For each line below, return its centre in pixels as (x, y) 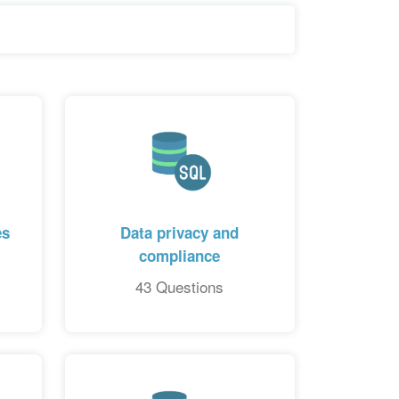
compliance (180, 256)
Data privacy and (180, 233)
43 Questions (180, 287)
